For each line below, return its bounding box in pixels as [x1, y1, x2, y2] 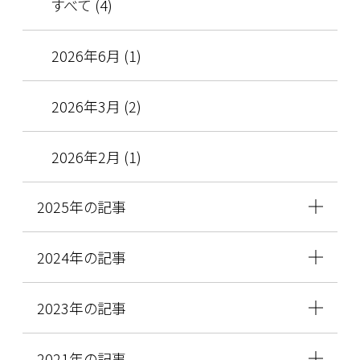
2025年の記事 [36, 196, 126, 218]
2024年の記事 [36, 247, 126, 268]
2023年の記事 [36, 297, 126, 319]
